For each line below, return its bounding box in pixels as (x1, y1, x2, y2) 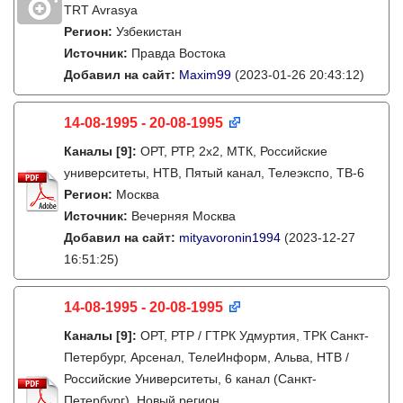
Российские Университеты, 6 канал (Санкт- (64, 372, 317, 386)
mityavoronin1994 (179, 230, 281, 245)
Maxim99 (179, 67, 231, 82)
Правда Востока (131, 46, 226, 60)
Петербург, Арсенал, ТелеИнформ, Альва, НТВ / (64, 350, 349, 364)
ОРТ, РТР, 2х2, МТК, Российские (140, 144, 327, 158)
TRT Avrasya (64, 3, 138, 17)
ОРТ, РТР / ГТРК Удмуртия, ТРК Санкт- (140, 328, 369, 343)
